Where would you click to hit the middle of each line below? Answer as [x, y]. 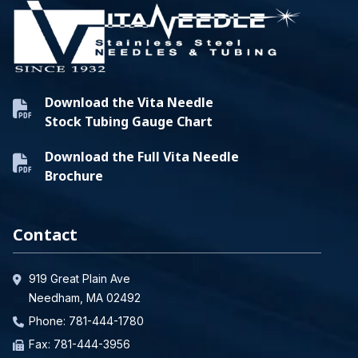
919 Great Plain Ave [80, 278]
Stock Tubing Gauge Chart [129, 121]
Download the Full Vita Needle [142, 156]
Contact [45, 234]
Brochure [74, 175]
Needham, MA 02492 [85, 297]
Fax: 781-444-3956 [80, 344]
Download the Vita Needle [129, 102]
